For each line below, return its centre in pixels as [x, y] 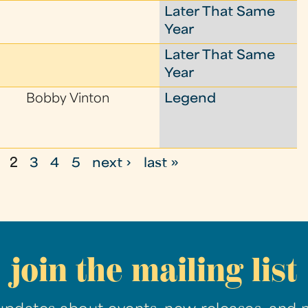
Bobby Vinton [68, 99]
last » [161, 164]
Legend [190, 99]
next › [112, 164]
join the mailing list [154, 270]
